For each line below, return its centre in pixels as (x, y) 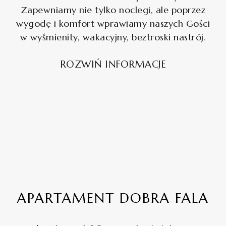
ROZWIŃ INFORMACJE (113, 64)
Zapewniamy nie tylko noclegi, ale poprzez (113, 10)
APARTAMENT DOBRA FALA (113, 198)
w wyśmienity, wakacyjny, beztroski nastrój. (113, 37)
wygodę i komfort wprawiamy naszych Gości (113, 23)
